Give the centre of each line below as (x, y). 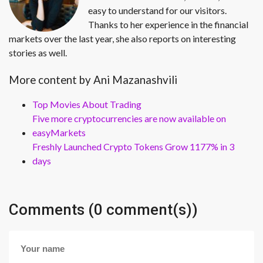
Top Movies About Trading (87, 104)
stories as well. (38, 53)
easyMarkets (59, 132)
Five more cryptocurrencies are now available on (129, 118)
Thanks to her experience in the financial (168, 24)
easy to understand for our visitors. (157, 10)
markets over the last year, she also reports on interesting (122, 38)
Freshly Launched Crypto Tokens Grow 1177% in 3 (133, 146)
